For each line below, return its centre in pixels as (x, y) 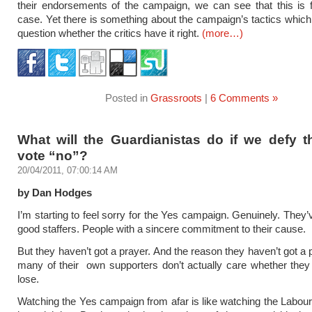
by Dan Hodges (55, 193)
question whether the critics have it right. (110, 33)
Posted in (128, 98)
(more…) (223, 33)
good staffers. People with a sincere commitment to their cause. (162, 229)
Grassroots (176, 98)
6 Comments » (244, 98)
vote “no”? (53, 155)
